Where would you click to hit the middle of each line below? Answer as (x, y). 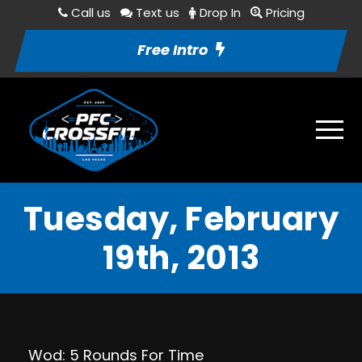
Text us (157, 13)
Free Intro (173, 50)
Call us (90, 13)
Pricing (285, 13)
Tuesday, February (181, 219)
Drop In (220, 13)
